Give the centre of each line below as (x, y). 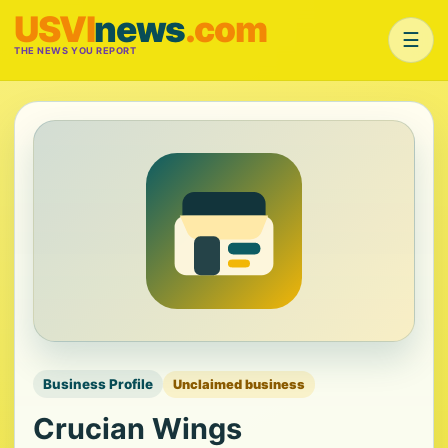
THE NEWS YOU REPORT (75, 50)
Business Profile (98, 384)
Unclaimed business (239, 384)
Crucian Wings (137, 428)
